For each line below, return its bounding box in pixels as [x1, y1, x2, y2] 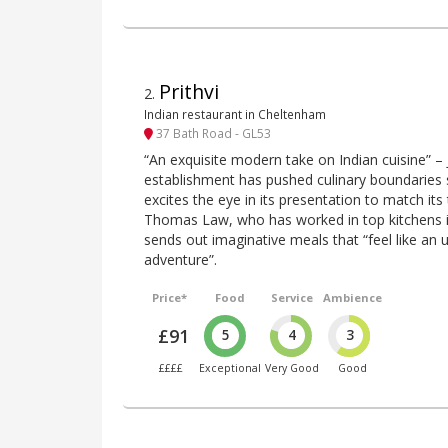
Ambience [323, 289, 383, 305]
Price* [152, 289, 188, 305]
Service [271, 289, 314, 305]
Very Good [265, 361, 320, 376]
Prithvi [159, 78, 219, 106]
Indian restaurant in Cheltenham [144, 106, 326, 123]
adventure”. [144, 249, 217, 269]
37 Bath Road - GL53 [153, 124, 271, 141]
